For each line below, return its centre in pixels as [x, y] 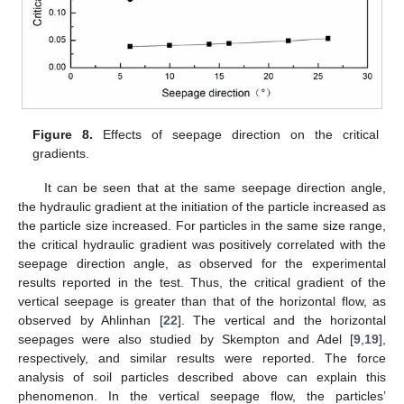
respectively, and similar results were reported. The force [202, 358]
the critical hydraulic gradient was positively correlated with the [202, 244]
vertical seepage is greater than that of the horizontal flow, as [202, 301]
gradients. [61, 153]
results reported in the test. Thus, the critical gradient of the [202, 282]
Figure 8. [63, 134]
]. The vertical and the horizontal [281, 320]
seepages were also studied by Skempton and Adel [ [186, 339]
